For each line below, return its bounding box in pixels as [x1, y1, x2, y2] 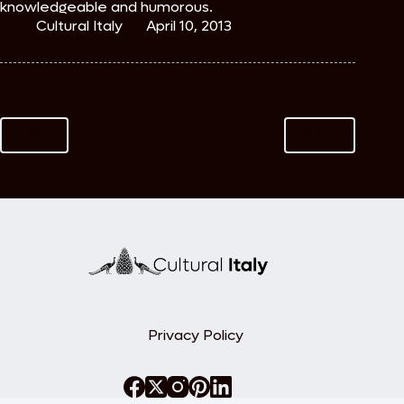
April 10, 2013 [146, 16, 232, 36]
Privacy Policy [148, 325, 244, 344]
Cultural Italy [36, 16, 123, 36]
